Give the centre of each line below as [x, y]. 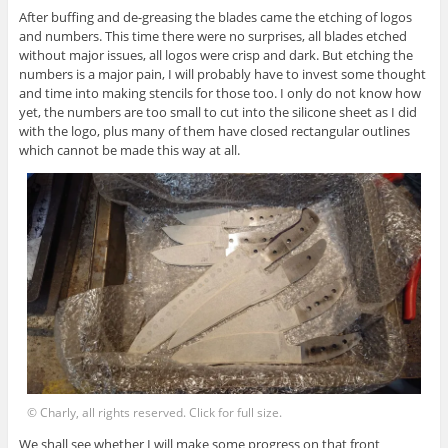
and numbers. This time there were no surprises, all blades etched [212, 36]
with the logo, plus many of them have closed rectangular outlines [214, 131]
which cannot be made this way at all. [129, 150]
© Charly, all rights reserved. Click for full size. [155, 413]
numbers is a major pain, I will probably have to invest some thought [222, 74]
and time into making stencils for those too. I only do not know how [219, 93]
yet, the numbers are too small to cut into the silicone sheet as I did [217, 112]
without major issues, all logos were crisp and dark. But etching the [215, 55]
